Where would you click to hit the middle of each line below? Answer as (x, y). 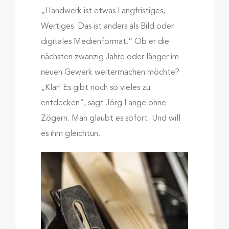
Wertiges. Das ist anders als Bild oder (107, 26)
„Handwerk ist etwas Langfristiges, (103, 11)
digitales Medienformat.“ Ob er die (105, 42)
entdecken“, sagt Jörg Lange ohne (103, 103)
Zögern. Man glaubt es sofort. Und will (110, 118)
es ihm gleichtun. (70, 134)
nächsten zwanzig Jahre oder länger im (110, 57)
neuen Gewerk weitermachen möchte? (110, 72)
